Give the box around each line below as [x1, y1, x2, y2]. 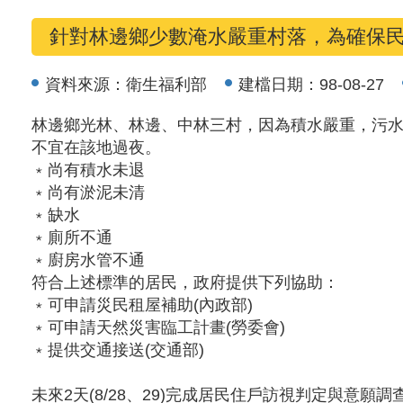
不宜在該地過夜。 [31, 139, 161, 157]
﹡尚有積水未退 [31, 161, 145, 179]
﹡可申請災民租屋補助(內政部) [31, 296, 253, 314]
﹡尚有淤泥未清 [31, 184, 145, 201]
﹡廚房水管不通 [31, 251, 145, 269]
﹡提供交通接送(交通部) [31, 341, 204, 359]
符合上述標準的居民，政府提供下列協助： [31, 273, 339, 291]
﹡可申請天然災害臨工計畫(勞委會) [31, 318, 285, 336]
